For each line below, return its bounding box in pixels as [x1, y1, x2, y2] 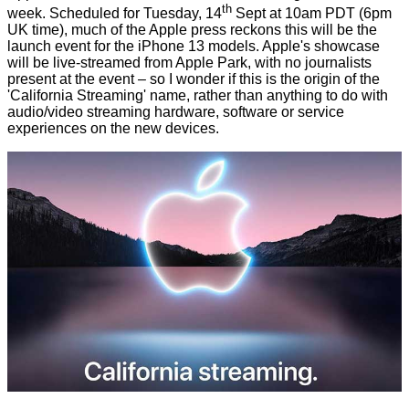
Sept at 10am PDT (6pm [232, 5, 392, 22]
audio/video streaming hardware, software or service [7, 104, 344, 121]
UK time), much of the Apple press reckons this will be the [7, 22, 377, 38]
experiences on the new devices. [7, 121, 219, 137]
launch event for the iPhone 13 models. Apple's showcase [7, 38, 380, 55]
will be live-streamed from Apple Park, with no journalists [7, 55, 372, 71]
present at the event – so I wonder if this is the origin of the [7, 71, 380, 88]
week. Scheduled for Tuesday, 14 [7, 5, 222, 22]
